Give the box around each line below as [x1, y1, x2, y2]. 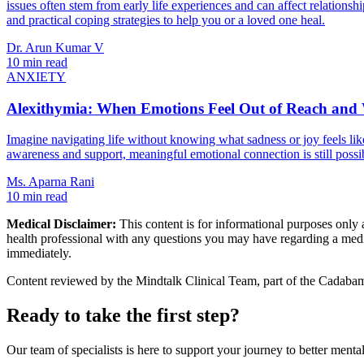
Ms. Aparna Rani [6, 175, 94, 189]
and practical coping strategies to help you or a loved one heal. [6, 12, 325, 27]
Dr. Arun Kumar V [6, 40, 104, 54]
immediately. [6, 246, 71, 261]
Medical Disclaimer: [6, 217, 116, 232]
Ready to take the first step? [6, 305, 240, 327]
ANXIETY [6, 69, 66, 84]
